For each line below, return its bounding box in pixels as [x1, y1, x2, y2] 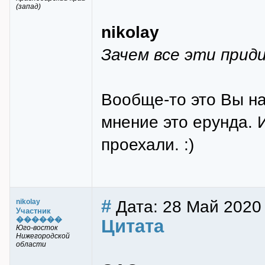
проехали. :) [101, 135, 194, 154]
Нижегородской [16, 232, 70, 240]
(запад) [16, 2, 41, 11]
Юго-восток [16, 224, 58, 232]
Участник [16, 206, 51, 215]
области [16, 240, 46, 248]
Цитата [101, 216, 164, 237]
